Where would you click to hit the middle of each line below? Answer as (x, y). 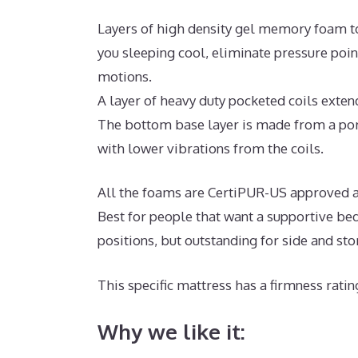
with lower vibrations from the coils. (211, 148)
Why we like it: (171, 332)
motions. (125, 76)
